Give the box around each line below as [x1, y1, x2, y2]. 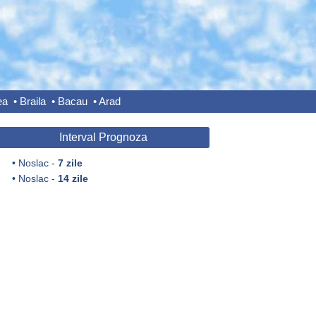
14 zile [57, 173, 88, 184]
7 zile [57, 157, 83, 169]
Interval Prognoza [59, 131, 147, 143]
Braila [19, 95, 46, 107]
